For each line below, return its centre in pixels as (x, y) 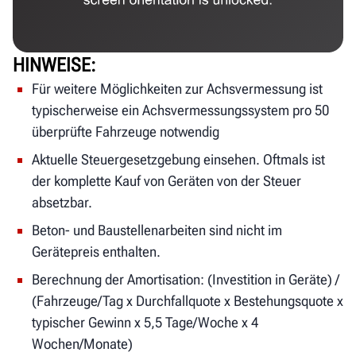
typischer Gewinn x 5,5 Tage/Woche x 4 (145, 322)
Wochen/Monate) (82, 343)
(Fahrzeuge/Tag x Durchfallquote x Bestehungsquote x (188, 300)
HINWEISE (52, 65)
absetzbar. (62, 202)
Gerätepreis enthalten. (96, 251)
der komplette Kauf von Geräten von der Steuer (166, 180)
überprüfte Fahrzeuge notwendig (126, 131)
